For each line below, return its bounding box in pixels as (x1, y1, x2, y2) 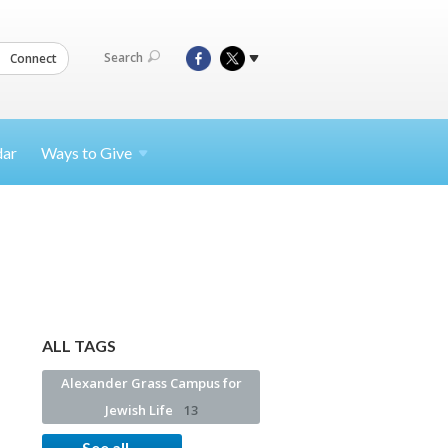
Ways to (41, 143, 100, 162)
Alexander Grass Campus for (60, 374, 242, 392)
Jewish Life (104, 401, 176, 419)
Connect (7, 49, 57, 67)
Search (104, 49, 143, 67)
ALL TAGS (42, 336, 116, 355)
